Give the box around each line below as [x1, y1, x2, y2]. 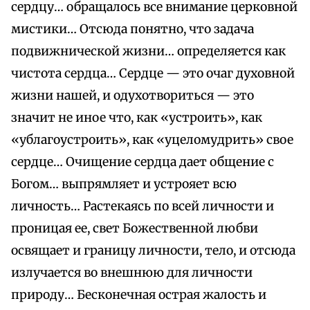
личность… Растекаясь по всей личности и [11, 199, 274, 215]
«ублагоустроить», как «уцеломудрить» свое [11, 132, 293, 148]
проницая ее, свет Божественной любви [11, 221, 258, 237]
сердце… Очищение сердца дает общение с [11, 154, 274, 170]
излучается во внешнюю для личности [11, 265, 253, 281]
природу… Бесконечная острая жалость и [11, 287, 266, 303]
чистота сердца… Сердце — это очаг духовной [11, 66, 295, 82]
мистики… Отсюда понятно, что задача [11, 21, 254, 37]
